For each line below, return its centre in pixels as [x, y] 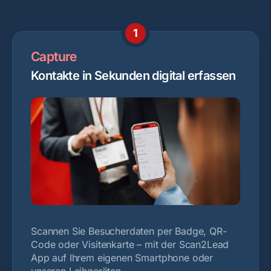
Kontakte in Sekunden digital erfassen [133, 76]
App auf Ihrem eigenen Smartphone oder [122, 257]
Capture [54, 57]
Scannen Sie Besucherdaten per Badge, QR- [129, 231]
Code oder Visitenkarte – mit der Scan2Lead [130, 244]
